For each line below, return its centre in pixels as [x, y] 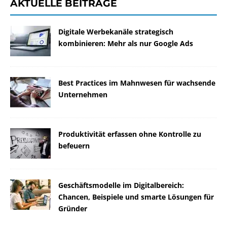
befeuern [74, 146]
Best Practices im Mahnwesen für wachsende [137, 83]
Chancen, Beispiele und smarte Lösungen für [136, 197]
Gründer [73, 209]
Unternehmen [83, 95]
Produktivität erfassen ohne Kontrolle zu [130, 134]
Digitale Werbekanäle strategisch [116, 32]
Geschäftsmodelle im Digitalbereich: [121, 185]
